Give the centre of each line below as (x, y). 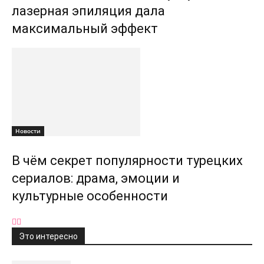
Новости (28, 131)
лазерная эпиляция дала (88, 11)
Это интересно (48, 236)
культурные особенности (90, 196)
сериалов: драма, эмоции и (96, 178)
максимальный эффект (85, 29)
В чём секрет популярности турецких (127, 161)
